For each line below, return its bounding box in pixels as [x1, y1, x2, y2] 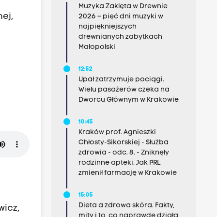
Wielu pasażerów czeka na [78, 86, 170, 93]
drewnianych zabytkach [78, 33, 162, 41]
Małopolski [78, 44, 115, 51]
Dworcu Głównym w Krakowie [78, 96, 179, 104]
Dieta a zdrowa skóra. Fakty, [78, 202, 174, 209]
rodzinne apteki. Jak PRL [78, 159, 160, 167]
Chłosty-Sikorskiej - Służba [78, 139, 169, 146]
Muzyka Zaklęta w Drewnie [78, 3, 168, 10]
